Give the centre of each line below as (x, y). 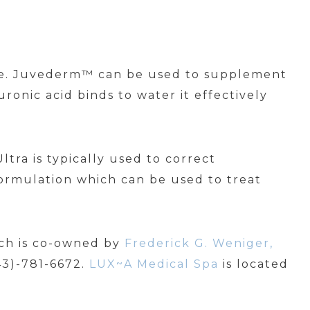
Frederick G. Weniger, (199, 243)
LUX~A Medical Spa (154, 264)
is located (254, 264)
